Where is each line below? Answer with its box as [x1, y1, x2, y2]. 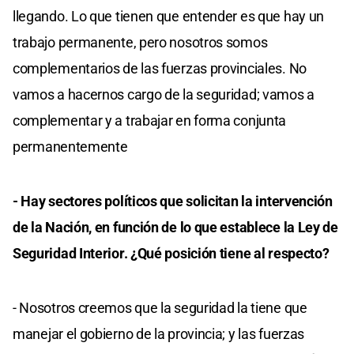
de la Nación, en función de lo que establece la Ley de [13, 218, 338, 235]
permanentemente [13, 137, 128, 155]
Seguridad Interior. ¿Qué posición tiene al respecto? [13, 244, 330, 262]
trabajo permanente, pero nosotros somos [13, 33, 268, 51]
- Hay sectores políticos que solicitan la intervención [13, 192, 333, 209]
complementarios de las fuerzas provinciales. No [13, 59, 307, 77]
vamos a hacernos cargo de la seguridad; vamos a [13, 85, 314, 103]
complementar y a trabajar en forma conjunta [13, 111, 287, 129]
